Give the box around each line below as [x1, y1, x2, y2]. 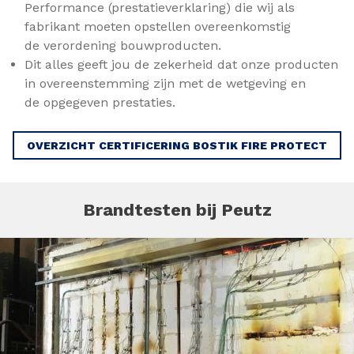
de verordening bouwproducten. [24, 38, 221, 53]
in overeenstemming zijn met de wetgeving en [24, 76, 306, 91]
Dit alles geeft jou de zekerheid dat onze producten [24, 57, 338, 72]
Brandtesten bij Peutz [82, 200, 272, 220]
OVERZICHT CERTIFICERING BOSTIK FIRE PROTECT [27, 139, 327, 152]
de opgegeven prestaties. [24, 95, 175, 110]
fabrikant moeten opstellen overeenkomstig [24, 19, 291, 34]
